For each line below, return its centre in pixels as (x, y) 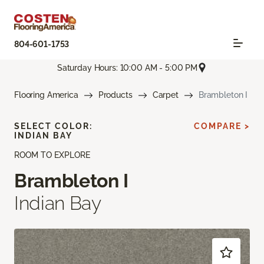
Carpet (165, 95)
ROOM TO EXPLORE (52, 155)
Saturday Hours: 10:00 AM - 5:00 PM (127, 67)
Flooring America (46, 95)
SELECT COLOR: (53, 126)
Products (115, 95)
